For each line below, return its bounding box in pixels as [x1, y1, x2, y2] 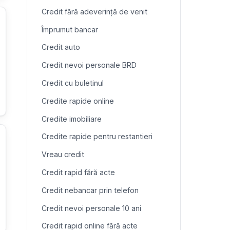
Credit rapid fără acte [42, 167, 115, 177]
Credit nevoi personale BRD [42, 61, 137, 70]
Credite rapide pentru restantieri [42, 132, 152, 141]
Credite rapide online [42, 96, 114, 105]
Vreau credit [42, 150, 84, 159]
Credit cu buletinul [42, 79, 104, 88]
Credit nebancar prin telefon [42, 185, 139, 195]
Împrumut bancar [42, 25, 98, 34]
